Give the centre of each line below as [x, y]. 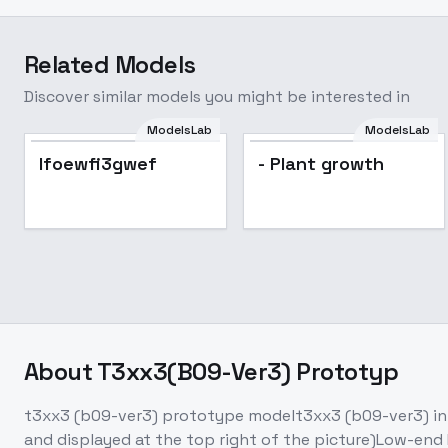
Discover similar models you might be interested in [217, 96]
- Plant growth [320, 163]
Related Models [110, 64]
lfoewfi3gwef [98, 163]
